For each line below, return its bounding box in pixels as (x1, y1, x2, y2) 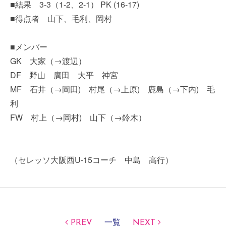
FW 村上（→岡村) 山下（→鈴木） (10, 111, 146, 123)
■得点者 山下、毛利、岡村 (10, 13, 112, 24)
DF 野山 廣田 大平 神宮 (10, 69, 118, 81)
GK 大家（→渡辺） (10, 55, 86, 67)
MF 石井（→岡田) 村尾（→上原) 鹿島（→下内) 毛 (10, 83, 215, 95)
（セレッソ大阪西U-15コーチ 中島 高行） (10, 154, 173, 165)
